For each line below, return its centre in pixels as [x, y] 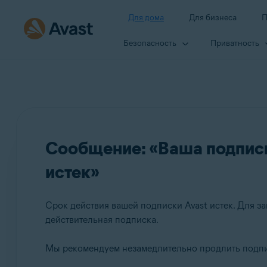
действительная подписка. [102, 220]
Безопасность [150, 43]
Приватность [235, 43]
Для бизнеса [213, 18]
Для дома [146, 18]
